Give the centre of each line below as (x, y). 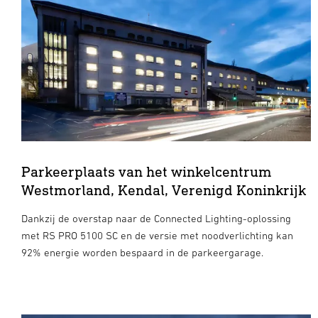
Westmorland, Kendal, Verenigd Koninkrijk (164, 190)
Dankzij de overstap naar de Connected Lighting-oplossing (156, 219)
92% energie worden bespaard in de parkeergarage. (142, 253)
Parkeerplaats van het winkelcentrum (147, 172)
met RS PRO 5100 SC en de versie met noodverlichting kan (157, 236)
